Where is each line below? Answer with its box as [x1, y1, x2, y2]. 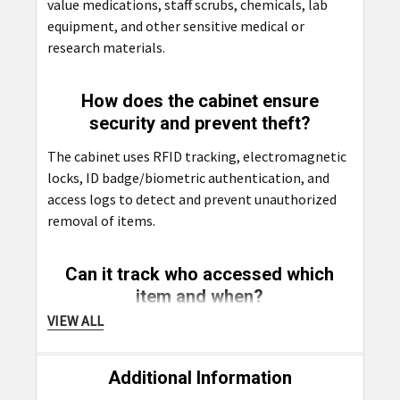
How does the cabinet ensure [80, 89, 319, 112]
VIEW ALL [46, 312, 104, 330]
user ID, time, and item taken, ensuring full [46, 341, 308, 360]
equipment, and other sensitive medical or [46, 16, 304, 35]
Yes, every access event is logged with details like [46, 320, 342, 338]
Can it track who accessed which [65, 262, 335, 285]
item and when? [136, 285, 264, 307]
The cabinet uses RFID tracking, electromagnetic [46, 146, 346, 165]
